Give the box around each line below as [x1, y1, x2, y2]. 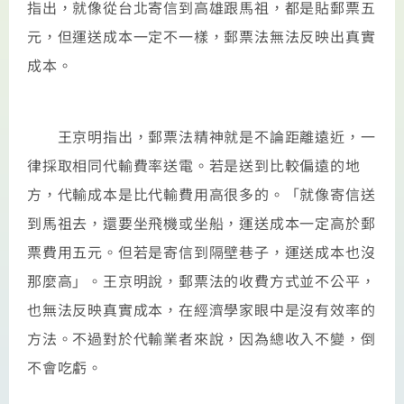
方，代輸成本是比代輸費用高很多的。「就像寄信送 [27, 182, 376, 205]
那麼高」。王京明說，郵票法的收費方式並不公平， [27, 269, 376, 291]
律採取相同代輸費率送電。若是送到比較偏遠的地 [27, 153, 361, 176]
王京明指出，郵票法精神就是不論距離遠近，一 [27, 124, 376, 147]
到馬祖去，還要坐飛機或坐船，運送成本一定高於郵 [27, 211, 376, 234]
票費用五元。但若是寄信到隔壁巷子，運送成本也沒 [27, 240, 376, 262]
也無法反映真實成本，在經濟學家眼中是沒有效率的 [27, 298, 376, 320]
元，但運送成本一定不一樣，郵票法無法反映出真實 [27, 25, 376, 48]
